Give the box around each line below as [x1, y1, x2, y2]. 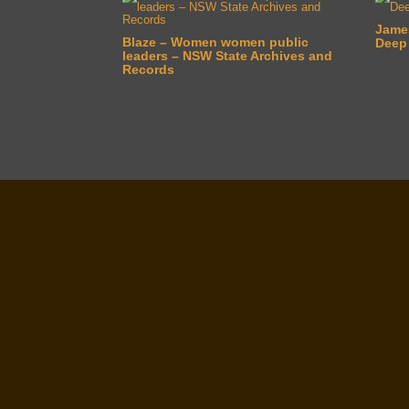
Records [122, 61, 175, 77]
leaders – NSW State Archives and [122, 47, 333, 63]
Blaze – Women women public [122, 34, 309, 49]
